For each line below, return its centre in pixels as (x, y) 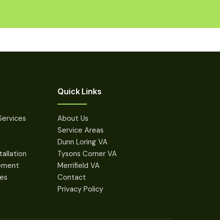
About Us (73, 118)
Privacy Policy (81, 189)
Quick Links (80, 91)
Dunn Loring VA (83, 142)
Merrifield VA (79, 165)
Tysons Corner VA (87, 153)
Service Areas (81, 130)
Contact (72, 177)
